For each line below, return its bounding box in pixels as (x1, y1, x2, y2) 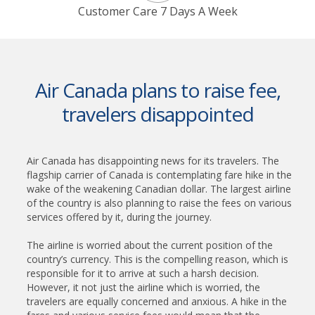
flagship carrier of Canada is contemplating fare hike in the (27, 168, 292, 181)
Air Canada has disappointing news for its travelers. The (27, 154, 279, 167)
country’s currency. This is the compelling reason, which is (27, 252, 288, 266)
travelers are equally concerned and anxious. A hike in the (27, 295, 287, 308)
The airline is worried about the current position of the (27, 238, 273, 252)
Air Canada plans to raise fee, (34, 77, 281, 103)
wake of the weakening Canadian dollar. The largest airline (27, 182, 291, 195)
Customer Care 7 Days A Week (77, 4, 238, 19)
